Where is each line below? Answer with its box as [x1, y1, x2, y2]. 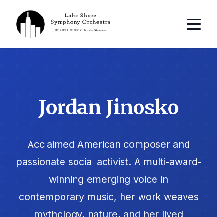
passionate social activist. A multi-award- [15, 155, 201, 168]
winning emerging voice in [49, 173, 168, 185]
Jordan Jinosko [38, 95, 179, 120]
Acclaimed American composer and [27, 138, 190, 150]
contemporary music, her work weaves [18, 190, 199, 202]
